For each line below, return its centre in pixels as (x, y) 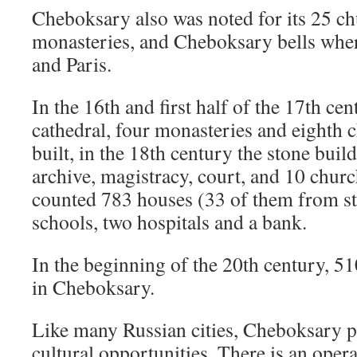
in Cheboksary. (93, 287)
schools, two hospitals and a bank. (169, 222)
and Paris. (72, 64)
